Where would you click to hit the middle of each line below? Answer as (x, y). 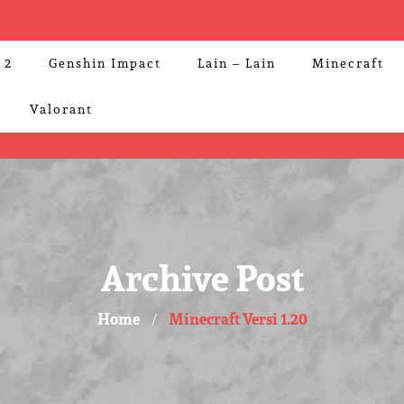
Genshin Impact (105, 63)
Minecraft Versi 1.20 (238, 319)
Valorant (61, 109)
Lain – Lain (237, 63)
